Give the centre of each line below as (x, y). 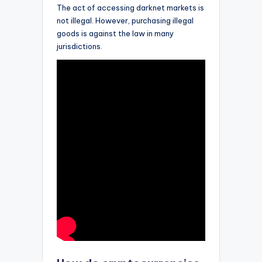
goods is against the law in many (115, 33)
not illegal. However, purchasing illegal (125, 20)
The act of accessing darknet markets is (130, 7)
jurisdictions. (80, 46)
